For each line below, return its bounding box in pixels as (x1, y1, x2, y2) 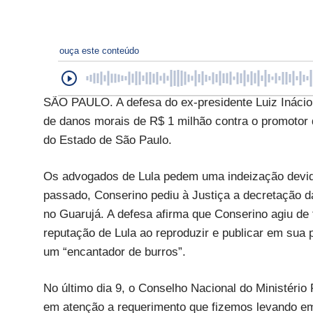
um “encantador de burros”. (43, 245, 186, 259)
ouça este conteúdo (59, 45, 139, 57)
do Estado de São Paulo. (43, 133, 172, 147)
